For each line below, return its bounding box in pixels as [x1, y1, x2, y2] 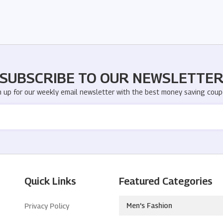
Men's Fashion [126, 201, 172, 210]
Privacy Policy [24, 201, 70, 210]
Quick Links [24, 175, 77, 187]
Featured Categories [118, 175, 213, 187]
